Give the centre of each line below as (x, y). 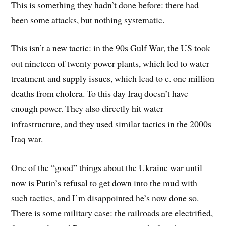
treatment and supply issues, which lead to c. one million (113, 78)
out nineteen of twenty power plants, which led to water (110, 63)
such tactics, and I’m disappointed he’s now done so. (105, 198)
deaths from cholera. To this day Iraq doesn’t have (100, 94)
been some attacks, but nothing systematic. (88, 19)
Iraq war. (27, 139)
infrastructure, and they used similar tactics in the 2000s (111, 124)
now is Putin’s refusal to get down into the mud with (104, 183)
